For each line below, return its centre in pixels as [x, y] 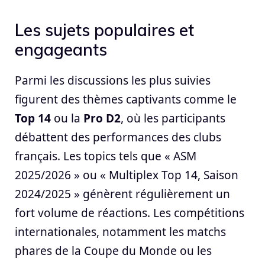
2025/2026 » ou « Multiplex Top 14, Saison [127, 175]
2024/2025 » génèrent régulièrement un [122, 194]
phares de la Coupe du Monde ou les [113, 251]
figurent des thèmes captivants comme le [126, 99]
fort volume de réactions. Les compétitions [130, 213]
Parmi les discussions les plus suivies [113, 80]
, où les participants [173, 118]
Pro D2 [102, 118]
